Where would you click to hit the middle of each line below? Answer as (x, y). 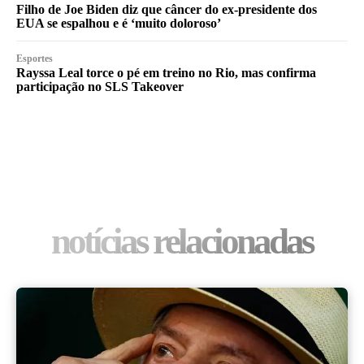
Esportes (35, 59)
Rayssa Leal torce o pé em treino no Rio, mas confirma (166, 73)
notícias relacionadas (182, 242)
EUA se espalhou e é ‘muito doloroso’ (119, 24)
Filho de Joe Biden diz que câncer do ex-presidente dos (167, 10)
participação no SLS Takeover (100, 87)
